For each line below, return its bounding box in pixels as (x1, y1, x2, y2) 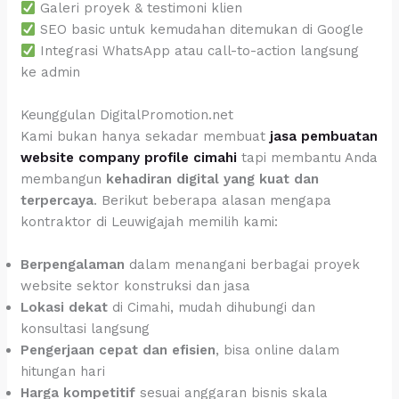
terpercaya (20, 192, 94, 209)
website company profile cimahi (20, 150, 238, 167)
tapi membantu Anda (237, 150, 379, 167)
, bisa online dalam (216, 342, 340, 359)
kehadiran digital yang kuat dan (106, 171, 320, 188)
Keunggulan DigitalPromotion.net (20, 107, 234, 124)
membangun (20, 171, 107, 188)
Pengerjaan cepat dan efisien (20, 342, 216, 359)
